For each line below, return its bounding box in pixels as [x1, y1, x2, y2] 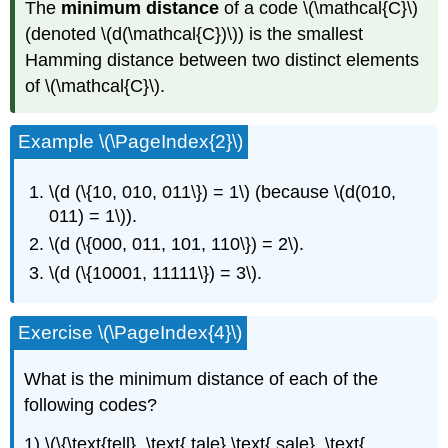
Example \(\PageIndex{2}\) [18, 131, 244, 153]
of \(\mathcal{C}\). [25, 75, 166, 96]
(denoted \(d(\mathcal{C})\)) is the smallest [25, 23, 364, 44]
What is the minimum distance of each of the [24, 368, 379, 389]
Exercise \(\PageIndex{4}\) [18, 322, 243, 344]
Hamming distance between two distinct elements [25, 49, 420, 70]
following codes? [24, 394, 158, 415]
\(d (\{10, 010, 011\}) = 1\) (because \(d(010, [49, 182, 397, 202]
